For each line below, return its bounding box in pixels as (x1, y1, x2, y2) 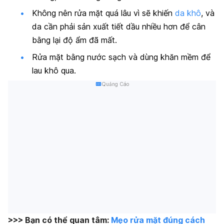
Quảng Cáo (101, 81, 129, 87)
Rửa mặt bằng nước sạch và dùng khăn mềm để (32, 51, 210, 62)
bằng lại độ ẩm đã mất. (32, 35, 117, 45)
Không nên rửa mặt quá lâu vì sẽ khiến (32, 8, 175, 18)
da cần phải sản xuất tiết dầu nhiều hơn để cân (32, 21, 205, 32)
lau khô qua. (32, 65, 76, 75)
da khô (175, 8, 201, 18)
